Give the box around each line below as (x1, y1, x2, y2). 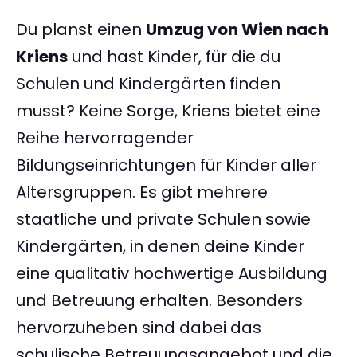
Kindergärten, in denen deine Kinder (16, 235, 304, 258)
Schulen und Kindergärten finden (16, 73, 280, 96)
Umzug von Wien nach (146, 18, 328, 41)
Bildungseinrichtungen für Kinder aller (16, 154, 316, 177)
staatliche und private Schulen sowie (16, 208, 311, 231)
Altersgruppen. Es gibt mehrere (16, 181, 268, 204)
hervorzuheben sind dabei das (16, 316, 261, 339)
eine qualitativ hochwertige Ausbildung (16, 262, 328, 285)
